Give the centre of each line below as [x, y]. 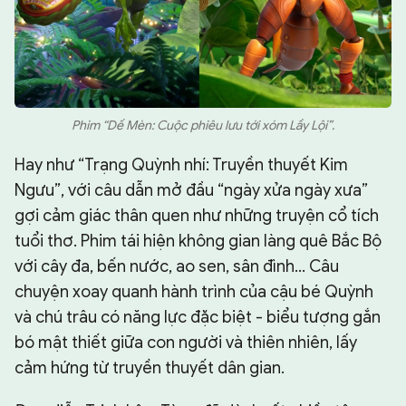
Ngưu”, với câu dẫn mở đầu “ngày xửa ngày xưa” [191, 190]
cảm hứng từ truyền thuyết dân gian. [150, 367]
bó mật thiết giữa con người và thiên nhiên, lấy [186, 342]
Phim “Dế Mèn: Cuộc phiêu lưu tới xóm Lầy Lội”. [203, 125]
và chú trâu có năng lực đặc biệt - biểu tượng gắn [198, 317]
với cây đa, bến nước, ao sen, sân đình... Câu [177, 266]
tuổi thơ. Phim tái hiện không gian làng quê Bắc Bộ [198, 241]
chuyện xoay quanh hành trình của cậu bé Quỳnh [194, 291]
